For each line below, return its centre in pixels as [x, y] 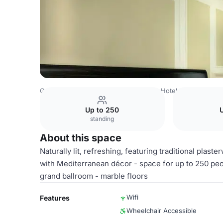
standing [102, 119]
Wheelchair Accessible [162, 211]
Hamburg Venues [127, 91]
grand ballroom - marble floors [94, 176]
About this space [81, 138]
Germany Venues [66, 91]
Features [55, 198]
